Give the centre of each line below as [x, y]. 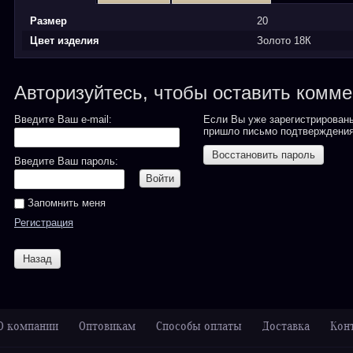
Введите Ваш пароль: [66, 161]
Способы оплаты [199, 327]
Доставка [286, 327]
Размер [48, 21]
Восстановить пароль [264, 155]
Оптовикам [107, 327]
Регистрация [44, 223]
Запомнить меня [65, 203]
